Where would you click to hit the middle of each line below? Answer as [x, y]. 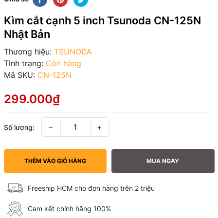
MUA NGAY [163, 161]
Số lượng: [19, 127]
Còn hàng [63, 63]
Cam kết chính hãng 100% [69, 209]
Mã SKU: [19, 75]
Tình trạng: [23, 63]
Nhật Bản [27, 34]
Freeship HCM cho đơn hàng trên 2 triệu [91, 188]
